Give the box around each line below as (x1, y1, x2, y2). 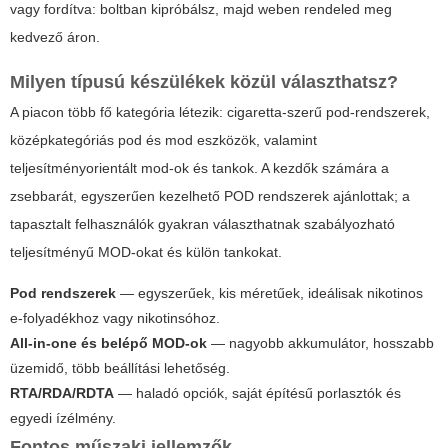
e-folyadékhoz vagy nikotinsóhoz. (10, 310, 220, 327)
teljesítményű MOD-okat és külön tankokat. (10, 244, 282, 261)
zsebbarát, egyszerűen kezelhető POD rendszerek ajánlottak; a (10, 188, 410, 205)
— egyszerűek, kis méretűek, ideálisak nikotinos (116, 285, 423, 302)
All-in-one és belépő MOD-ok (10, 335, 207, 352)
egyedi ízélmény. (10, 410, 116, 427)
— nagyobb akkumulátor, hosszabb (207, 335, 434, 352)
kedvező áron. (10, 29, 100, 46)
